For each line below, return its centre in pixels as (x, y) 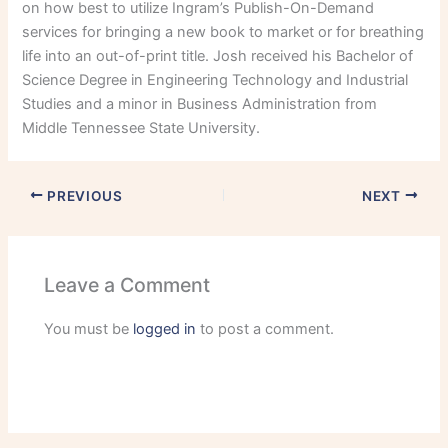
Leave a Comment (127, 284)
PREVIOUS (83, 195)
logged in (165, 329)
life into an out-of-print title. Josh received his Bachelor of (218, 55)
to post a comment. (265, 329)
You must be (89, 329)
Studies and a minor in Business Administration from (200, 103)
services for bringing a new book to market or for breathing (223, 31)
